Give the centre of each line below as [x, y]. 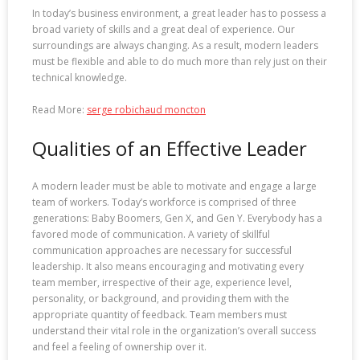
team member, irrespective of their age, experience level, [162, 283]
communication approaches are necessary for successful [162, 251]
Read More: [59, 109]
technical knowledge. [80, 77]
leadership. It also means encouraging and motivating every [168, 267]
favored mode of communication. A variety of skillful [151, 235]
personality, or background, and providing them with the [161, 299]
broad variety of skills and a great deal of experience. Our [164, 29]
